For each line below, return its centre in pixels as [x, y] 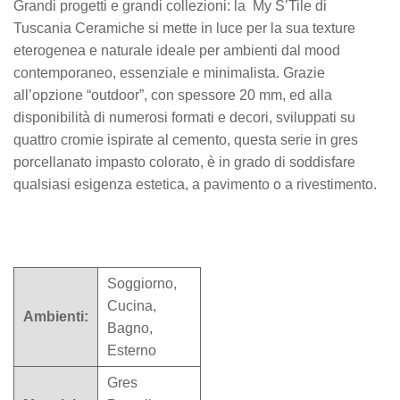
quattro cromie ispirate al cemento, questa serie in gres [186, 140]
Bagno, [130, 328]
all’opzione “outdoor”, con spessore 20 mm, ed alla [173, 96]
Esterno [132, 350]
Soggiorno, [142, 283]
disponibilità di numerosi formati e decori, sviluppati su [184, 118]
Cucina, [132, 305]
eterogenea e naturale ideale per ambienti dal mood [177, 51]
